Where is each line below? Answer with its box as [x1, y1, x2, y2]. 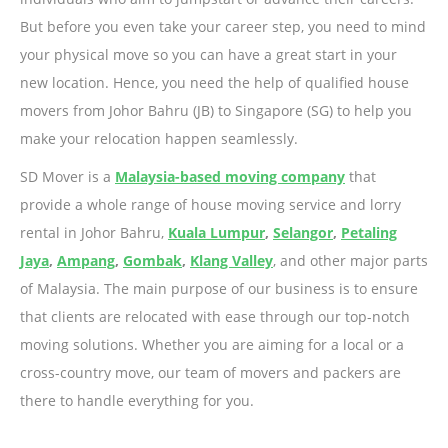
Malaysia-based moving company [115, 167, 345, 186]
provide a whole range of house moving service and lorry [20, 195, 401, 214]
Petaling [341, 223, 397, 242]
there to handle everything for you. [20, 391, 254, 410]
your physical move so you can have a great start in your [20, 45, 397, 64]
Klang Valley [190, 251, 273, 270]
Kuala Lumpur [168, 223, 265, 242]
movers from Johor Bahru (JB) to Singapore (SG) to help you [20, 101, 412, 120]
